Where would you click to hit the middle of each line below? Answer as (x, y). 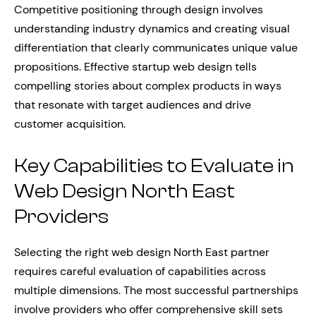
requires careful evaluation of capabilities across (140, 272)
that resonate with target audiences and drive (133, 104)
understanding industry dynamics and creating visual (152, 28)
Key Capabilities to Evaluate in (154, 165)
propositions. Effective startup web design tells (135, 66)
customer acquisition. (70, 123)
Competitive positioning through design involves (139, 9)
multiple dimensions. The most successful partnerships (156, 291)
